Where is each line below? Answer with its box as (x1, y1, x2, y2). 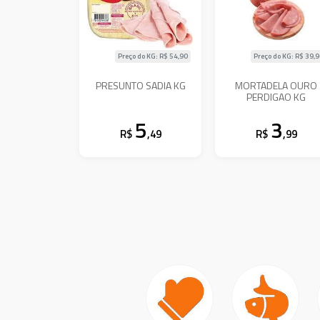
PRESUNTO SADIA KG (95, 77, 186, 93)
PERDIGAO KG (246, 89, 306, 104)
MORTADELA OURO (235, 77, 318, 93)
